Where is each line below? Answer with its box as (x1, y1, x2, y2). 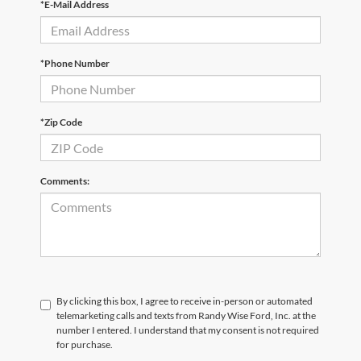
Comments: (40, 175, 89, 188)
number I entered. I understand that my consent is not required (56, 324, 319, 337)
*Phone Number (40, 57, 110, 70)
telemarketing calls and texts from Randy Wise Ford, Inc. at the (56, 309, 316, 322)
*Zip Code (40, 116, 82, 129)
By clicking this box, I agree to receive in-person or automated (56, 295, 313, 308)
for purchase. (56, 338, 113, 351)
